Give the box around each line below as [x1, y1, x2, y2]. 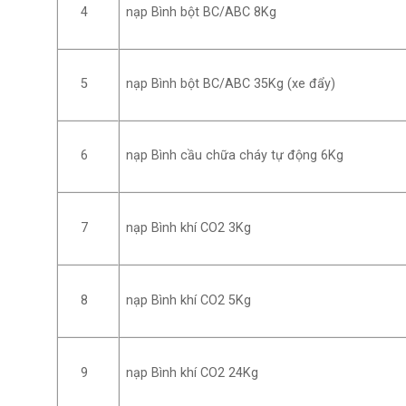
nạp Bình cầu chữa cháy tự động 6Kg [126, 148, 344, 164]
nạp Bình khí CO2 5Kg [126, 293, 252, 309]
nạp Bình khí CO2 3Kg [126, 220, 252, 237]
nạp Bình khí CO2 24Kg [126, 365, 259, 382]
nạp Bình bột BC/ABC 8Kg [126, 5, 277, 21]
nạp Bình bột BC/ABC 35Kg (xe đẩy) [126, 76, 336, 92]
